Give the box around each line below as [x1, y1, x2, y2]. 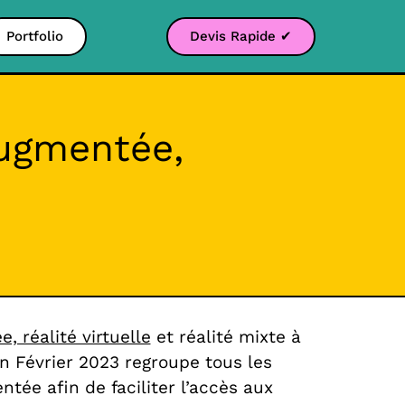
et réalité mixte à [150, 326, 301, 347]
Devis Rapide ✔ [190, 27, 292, 44]
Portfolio [5, 27, 63, 44]
